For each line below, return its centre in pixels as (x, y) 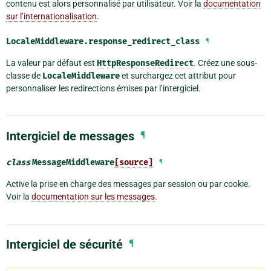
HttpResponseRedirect (145, 64)
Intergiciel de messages (70, 136)
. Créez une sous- (225, 63)
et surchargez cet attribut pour (178, 76)
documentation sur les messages (93, 197)
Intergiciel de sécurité (64, 245)
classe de (24, 76)
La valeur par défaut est (51, 63)
